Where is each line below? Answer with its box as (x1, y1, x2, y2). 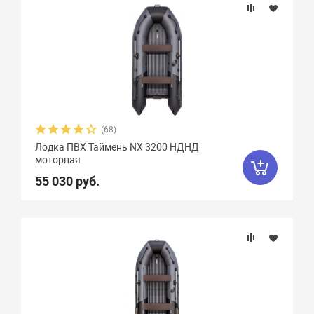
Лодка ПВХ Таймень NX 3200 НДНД (35, 142, 200, 153)
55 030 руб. (35, 174, 100, 189)
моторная (35, 154, 81, 165)
